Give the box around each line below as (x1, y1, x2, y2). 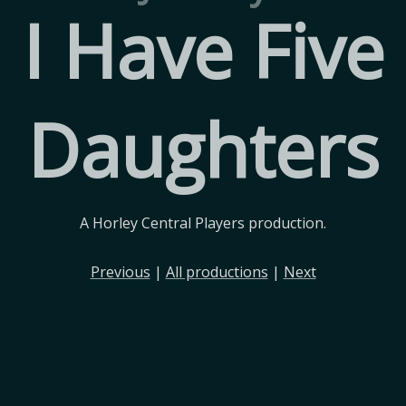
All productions (165, 262, 268, 282)
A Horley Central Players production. (80, 213, 326, 233)
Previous (90, 262, 150, 282)
